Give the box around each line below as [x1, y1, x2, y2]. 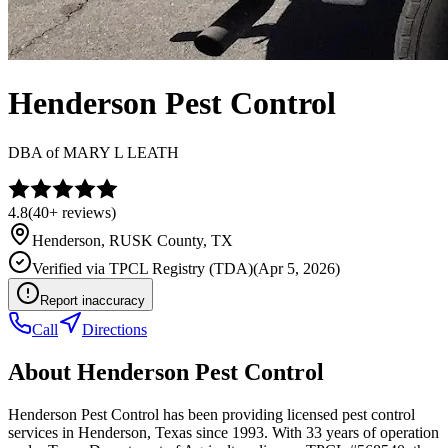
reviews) [58, 203, 116, 221]
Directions [82, 320, 147, 338]
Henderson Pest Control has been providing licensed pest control [8, 405, 415, 423]
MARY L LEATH [63, 143, 179, 161]
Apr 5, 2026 [258, 259, 335, 277]
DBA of [8, 143, 63, 161]
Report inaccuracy [40, 292, 145, 308]
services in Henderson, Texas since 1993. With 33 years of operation [8, 423, 439, 441]
